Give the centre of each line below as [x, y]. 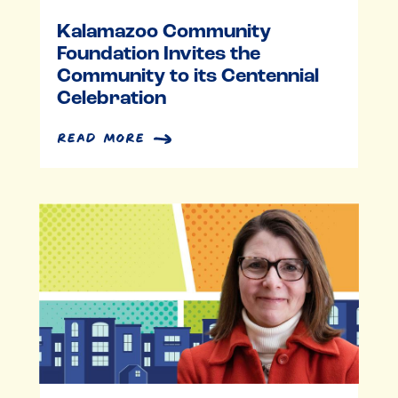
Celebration [111, 99]
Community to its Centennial [187, 76]
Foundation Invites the [158, 54]
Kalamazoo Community [163, 32]
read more [100, 135]
